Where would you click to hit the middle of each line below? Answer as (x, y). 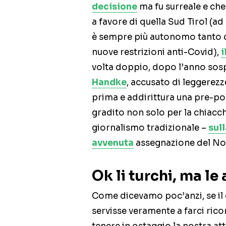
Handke (109, 83)
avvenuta (113, 143)
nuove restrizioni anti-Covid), (156, 52)
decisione (115, 7)
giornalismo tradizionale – (150, 128)
